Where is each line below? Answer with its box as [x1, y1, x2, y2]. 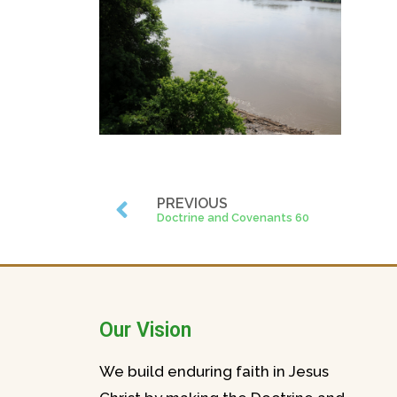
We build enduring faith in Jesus [99, 362, 329, 381]
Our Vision [99, 318, 191, 343]
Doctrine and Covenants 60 [157, 211, 309, 225]
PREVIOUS [157, 195, 228, 213]
